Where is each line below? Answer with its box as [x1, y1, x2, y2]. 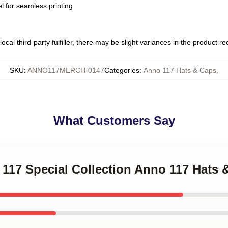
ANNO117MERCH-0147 [27, 66, 104, 74]
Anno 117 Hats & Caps [144, 66, 216, 74]
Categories [104, 66, 139, 74]
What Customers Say [53, 113, 175, 127]
